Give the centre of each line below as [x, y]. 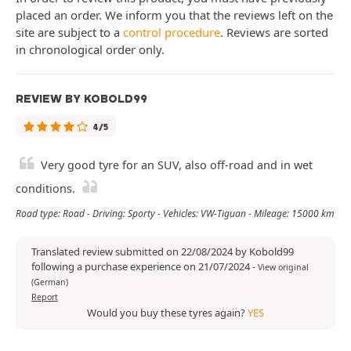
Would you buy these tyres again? [167, 313]
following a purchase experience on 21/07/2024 [142, 267]
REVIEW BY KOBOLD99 [81, 99]
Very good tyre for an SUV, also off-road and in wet [177, 165]
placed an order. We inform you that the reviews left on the [174, 15]
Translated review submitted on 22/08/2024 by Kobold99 [163, 252]
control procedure [172, 33]
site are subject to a [69, 33]
